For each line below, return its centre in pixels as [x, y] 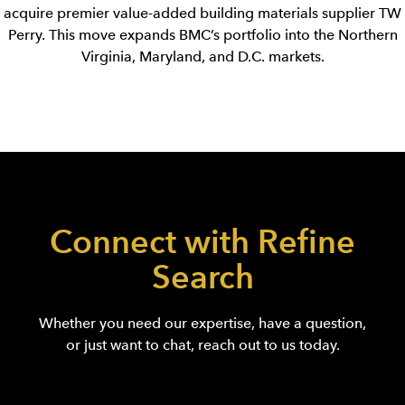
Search [202, 277]
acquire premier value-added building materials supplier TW [202, 13]
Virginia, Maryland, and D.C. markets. [202, 57]
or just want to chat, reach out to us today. [202, 345]
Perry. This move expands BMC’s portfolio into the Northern [202, 35]
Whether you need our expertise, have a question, [202, 323]
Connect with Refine [202, 242]
